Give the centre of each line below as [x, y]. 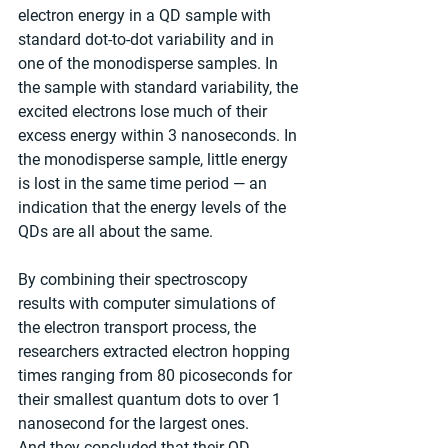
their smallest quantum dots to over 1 [151, 400]
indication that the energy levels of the [154, 208]
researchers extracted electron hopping [156, 352]
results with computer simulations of [149, 304]
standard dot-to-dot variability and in [148, 40]
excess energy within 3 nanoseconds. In [159, 136]
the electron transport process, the [139, 328]
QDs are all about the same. [115, 232]
